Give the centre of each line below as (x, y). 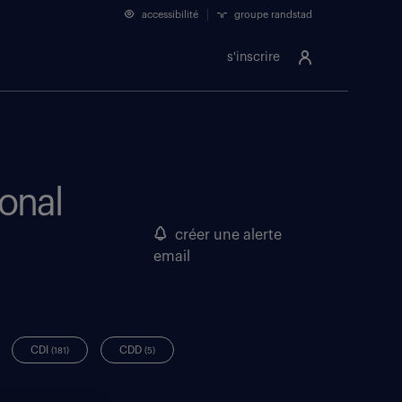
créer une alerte (224, 235)
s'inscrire (253, 57)
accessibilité (169, 15)
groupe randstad (272, 15)
